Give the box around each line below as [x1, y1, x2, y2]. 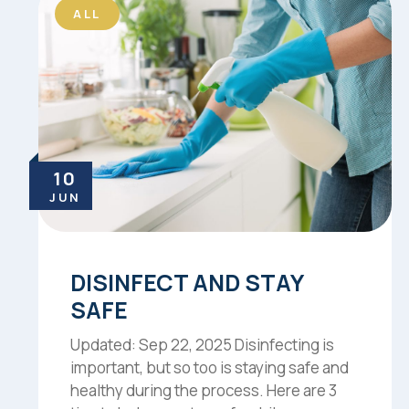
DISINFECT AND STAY [70, 266, 303, 299]
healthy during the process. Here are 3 [70, 379, 337, 401]
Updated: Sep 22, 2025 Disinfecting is [70, 333, 334, 355]
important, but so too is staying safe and [70, 356, 349, 378]
